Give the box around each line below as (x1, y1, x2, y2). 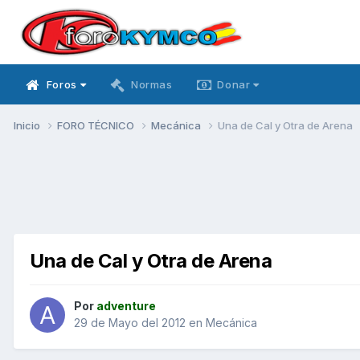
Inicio (14, 118, 43, 132)
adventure (96, 299, 156, 313)
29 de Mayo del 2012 (74, 316, 186, 330)
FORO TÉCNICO (57, 118, 137, 132)
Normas (130, 78, 173, 91)
